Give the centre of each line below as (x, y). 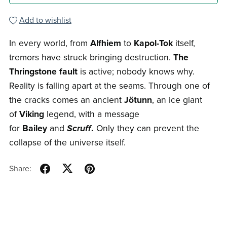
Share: (20, 169)
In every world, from (48, 43)
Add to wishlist (45, 20)
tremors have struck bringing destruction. (91, 57)
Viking (31, 114)
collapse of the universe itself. (67, 142)
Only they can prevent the (146, 128)
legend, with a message (91, 114)
